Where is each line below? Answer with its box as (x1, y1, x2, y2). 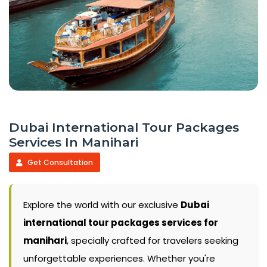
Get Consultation (26, 157, 93, 168)
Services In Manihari (9, 135, 138, 150)
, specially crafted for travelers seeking (67, 234, 238, 247)
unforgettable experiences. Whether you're (23, 252, 215, 265)
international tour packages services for (23, 216, 218, 229)
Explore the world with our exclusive (23, 198, 181, 212)
